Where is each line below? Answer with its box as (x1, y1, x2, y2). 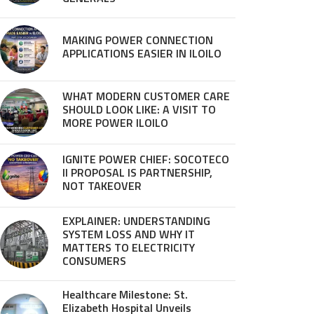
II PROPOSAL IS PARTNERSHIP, (62, 164, 212, 181)
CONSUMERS (62, 252, 126, 269)
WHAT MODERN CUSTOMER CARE (62, 88, 230, 104)
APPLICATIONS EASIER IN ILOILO (62, 44, 221, 62)
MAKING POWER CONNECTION (62, 31, 213, 48)
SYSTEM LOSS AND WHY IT (62, 226, 195, 243)
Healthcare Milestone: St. (62, 286, 188, 303)
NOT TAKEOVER (62, 177, 142, 194)
